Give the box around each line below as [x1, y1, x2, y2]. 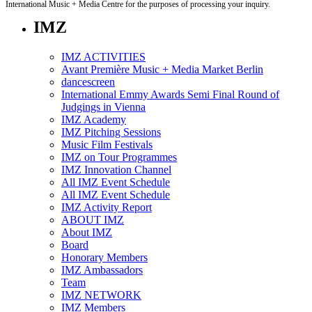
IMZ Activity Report [61, 201, 152, 213]
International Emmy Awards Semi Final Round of [61, 88, 279, 100]
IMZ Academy [61, 113, 126, 125]
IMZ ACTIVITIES [61, 50, 146, 63]
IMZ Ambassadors [61, 263, 143, 276]
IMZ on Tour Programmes [61, 150, 177, 163]
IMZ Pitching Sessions [61, 125, 161, 138]
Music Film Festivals [61, 138, 153, 150]
